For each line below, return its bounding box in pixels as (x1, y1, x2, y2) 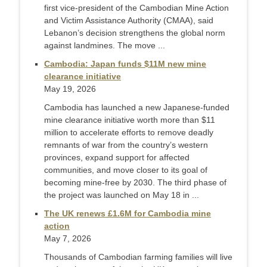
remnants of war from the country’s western (44, 140, 208, 150)
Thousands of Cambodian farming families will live (44, 252, 232, 262)
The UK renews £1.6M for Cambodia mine (44, 209, 211, 219)
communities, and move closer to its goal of (44, 165, 207, 175)
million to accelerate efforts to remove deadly (44, 128, 213, 138)
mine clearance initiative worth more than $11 (44, 115, 215, 125)
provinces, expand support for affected (44, 153, 190, 163)
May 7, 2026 (44, 234, 91, 244)
